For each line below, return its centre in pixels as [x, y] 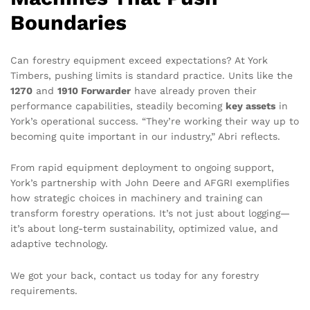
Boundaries [69, 22]
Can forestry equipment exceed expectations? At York [139, 60]
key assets [250, 106]
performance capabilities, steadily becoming [118, 106]
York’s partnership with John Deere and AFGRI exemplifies [150, 183]
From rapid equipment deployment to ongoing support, [142, 168]
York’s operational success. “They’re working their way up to [155, 121]
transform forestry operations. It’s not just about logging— [150, 213]
